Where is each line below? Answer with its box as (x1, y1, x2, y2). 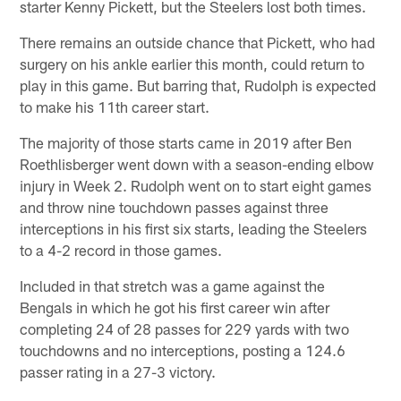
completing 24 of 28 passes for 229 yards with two (20, 319, 350, 337)
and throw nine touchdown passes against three (20, 197, 329, 216)
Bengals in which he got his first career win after (20, 297, 330, 316)
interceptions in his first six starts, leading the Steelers (20, 218, 368, 237)
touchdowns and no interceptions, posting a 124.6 (20, 340, 346, 359)
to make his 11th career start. (20, 97, 210, 115)
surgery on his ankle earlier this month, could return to (20, 54, 365, 73)
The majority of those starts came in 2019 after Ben (20, 132, 353, 151)
